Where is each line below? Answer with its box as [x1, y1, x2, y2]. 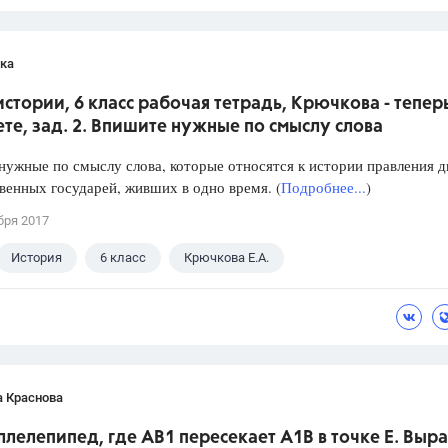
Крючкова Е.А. [184, 250, 269, 266]
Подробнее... [281, 177, 366, 198]
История [11, 250, 62, 266]
